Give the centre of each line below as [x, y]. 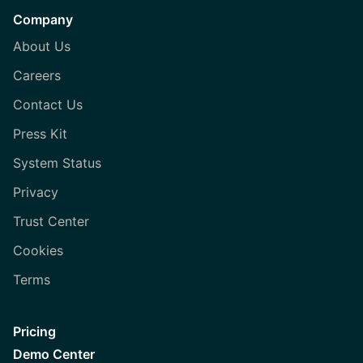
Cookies [38, 251]
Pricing [34, 332]
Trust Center [51, 222]
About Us [42, 47]
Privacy [36, 192]
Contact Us [48, 105]
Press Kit [40, 134]
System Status [57, 163]
